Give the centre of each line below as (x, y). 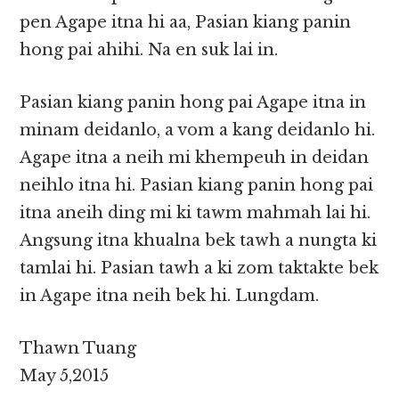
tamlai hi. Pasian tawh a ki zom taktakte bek (199, 269)
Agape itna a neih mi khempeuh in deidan (195, 158)
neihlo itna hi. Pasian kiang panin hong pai (197, 186)
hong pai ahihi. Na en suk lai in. (149, 50)
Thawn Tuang (78, 349)
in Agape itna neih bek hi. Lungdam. (170, 296)
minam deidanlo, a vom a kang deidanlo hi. (198, 130)
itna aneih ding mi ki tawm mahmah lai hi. (195, 213)
